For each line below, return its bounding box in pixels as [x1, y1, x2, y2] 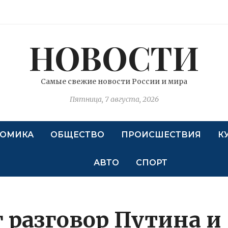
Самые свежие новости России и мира [41, 77, 187, 86]
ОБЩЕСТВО [50, 130, 104, 139]
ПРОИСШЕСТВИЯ [121, 130, 201, 139]
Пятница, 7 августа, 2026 [69, 95, 159, 104]
